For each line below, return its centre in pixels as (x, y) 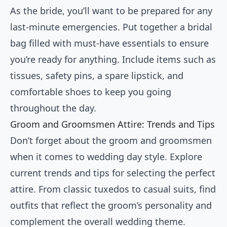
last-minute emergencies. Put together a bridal (111, 27)
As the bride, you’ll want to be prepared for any (111, 11)
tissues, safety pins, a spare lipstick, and (97, 76)
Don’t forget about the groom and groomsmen (111, 141)
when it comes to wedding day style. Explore (106, 157)
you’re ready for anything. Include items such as (113, 60)
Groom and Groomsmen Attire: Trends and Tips (112, 124)
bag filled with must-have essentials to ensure (109, 43)
